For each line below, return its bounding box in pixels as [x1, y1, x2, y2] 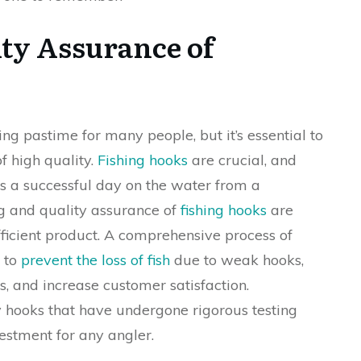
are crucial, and [188, 151, 297, 169]
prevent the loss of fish [21, 251, 170, 269]
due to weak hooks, [170, 251, 304, 269]
